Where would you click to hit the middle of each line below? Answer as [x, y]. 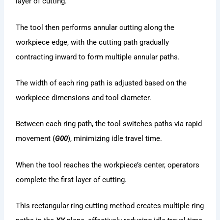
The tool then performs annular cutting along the [95, 27]
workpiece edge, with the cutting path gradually [93, 42]
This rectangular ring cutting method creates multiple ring [110, 206]
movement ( [36, 139]
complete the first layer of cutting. [71, 179]
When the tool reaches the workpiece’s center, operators [108, 165]
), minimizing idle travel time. [115, 139]
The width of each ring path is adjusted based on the [101, 83]
